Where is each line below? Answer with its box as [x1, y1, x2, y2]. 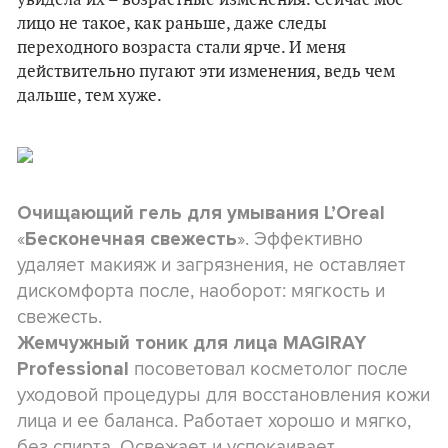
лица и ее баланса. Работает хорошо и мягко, [17, 406, 411, 434]
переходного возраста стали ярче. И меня [17, 38, 346, 58]
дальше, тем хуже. [17, 86, 162, 106]
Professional [17, 358, 129, 380]
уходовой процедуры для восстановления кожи [17, 380, 430, 408]
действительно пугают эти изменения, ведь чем [17, 62, 395, 82]
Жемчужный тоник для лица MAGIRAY [17, 332, 366, 354]
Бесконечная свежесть [25, 228, 237, 250]
